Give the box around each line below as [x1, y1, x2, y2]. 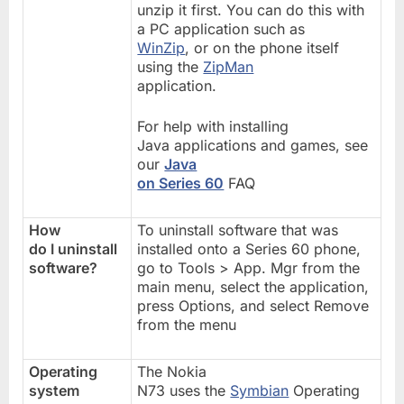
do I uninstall [29, 239, 118, 258]
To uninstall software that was [137, 220, 339, 239]
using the [137, 57, 204, 76]
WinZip [137, 38, 186, 57]
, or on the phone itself [185, 38, 340, 57]
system [29, 381, 80, 399]
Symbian [230, 381, 289, 399]
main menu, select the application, [137, 277, 370, 296]
